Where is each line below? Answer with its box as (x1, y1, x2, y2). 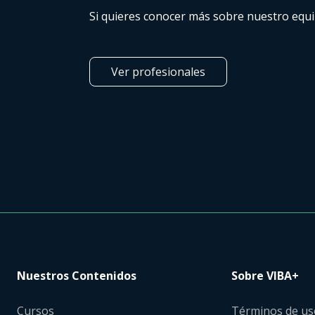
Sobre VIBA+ (231, 268, 300, 284)
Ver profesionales (111, 63, 205, 79)
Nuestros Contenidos (17, 268, 136, 284)
